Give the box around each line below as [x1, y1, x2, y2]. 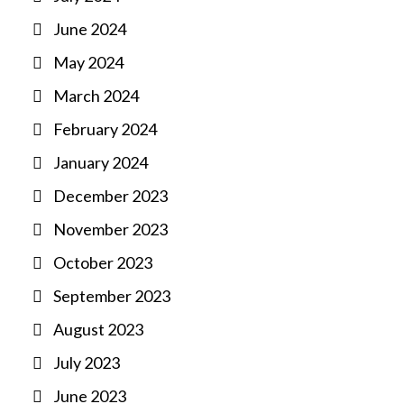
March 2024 [53, 86, 139, 106]
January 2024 [53, 152, 148, 172]
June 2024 [53, 19, 126, 39]
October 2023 [53, 252, 152, 272]
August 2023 [53, 319, 143, 339]
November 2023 [53, 219, 168, 239]
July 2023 [53, 353, 120, 372]
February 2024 [53, 119, 157, 139]
